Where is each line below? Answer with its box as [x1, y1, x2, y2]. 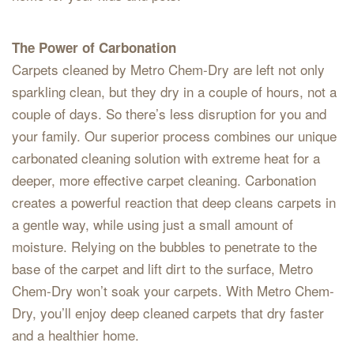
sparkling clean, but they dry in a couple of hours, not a [12, 81, 337, 102]
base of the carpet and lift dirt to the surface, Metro [12, 258, 313, 279]
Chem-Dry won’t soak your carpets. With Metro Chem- [12, 281, 334, 301]
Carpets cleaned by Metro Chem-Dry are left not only [12, 59, 325, 80]
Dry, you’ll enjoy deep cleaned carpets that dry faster [12, 303, 324, 323]
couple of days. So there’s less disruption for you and [12, 104, 326, 124]
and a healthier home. [12, 325, 139, 345]
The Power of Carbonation [12, 38, 176, 58]
